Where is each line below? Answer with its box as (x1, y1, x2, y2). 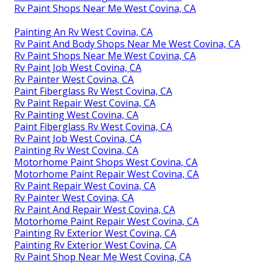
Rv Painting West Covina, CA (14, 108, 138, 121)
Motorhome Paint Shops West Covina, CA (14, 155, 198, 169)
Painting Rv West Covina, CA (14, 143, 138, 157)
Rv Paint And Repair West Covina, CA (14, 202, 175, 216)
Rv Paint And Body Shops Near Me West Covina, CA (14, 37, 240, 50)
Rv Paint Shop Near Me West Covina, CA (14, 250, 191, 263)
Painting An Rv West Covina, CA (14, 25, 153, 38)
